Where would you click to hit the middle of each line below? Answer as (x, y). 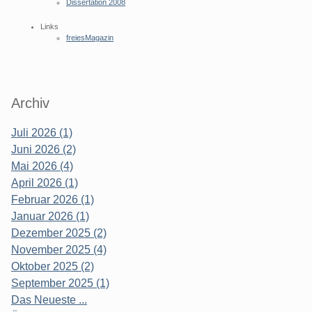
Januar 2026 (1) (50, 217)
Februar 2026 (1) (53, 200)
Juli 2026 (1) (42, 133)
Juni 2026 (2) (44, 150)
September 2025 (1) (60, 283)
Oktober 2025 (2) (53, 267)
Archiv (30, 103)
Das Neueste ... (49, 300)
